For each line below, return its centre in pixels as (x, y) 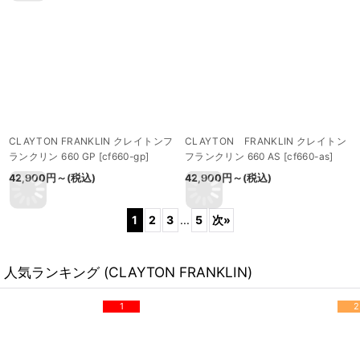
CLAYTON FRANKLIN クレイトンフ (91, 141)
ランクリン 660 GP (53, 156)
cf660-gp (124, 156)
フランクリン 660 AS (233, 156)
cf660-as (309, 156)
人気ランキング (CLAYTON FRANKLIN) (128, 272)
